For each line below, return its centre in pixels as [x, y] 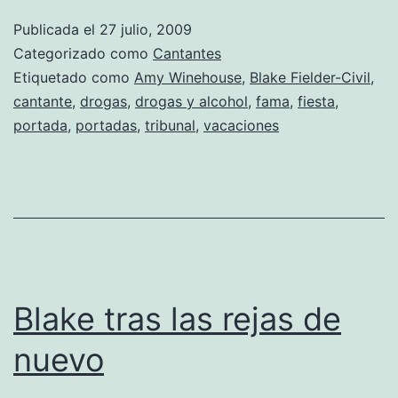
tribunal [170, 125]
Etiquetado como [74, 77]
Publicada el [56, 29]
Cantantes [187, 53]
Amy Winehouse [188, 77]
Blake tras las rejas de [177, 318]
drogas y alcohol [191, 101]
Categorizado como [83, 53]
